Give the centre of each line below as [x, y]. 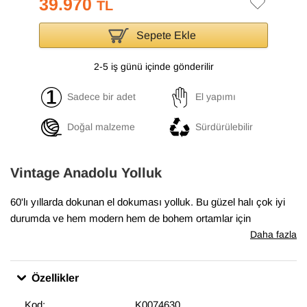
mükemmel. [37, 235]
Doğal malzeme [101, 127]
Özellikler [55, 277]
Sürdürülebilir [224, 127]
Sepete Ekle [167, 35]
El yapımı [216, 97]
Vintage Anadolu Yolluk [86, 172]
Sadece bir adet [101, 97]
